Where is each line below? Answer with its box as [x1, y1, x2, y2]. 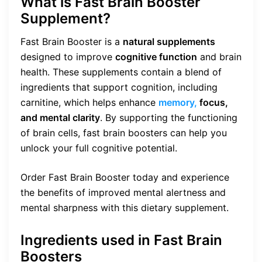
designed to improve [20, 50, 115, 63]
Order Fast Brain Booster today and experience [20, 171, 229, 183]
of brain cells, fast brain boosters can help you [20, 126, 227, 139]
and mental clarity [20, 111, 100, 123]
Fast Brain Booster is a [20, 35, 123, 47]
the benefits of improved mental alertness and [20, 186, 226, 198]
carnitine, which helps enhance [20, 96, 158, 108]
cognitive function [115, 50, 197, 63]
